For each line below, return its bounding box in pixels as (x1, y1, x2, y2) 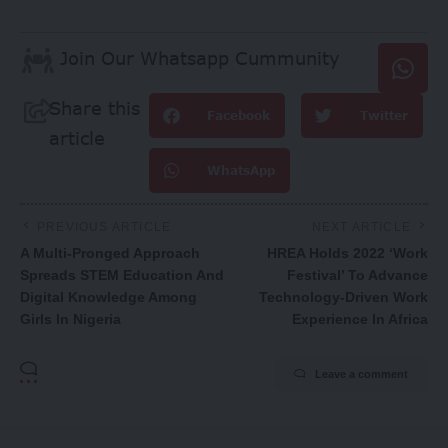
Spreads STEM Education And (20, 267, 224, 283)
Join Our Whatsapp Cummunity (60, 47, 340, 70)
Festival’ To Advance (287, 267, 428, 283)
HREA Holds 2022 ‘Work (267, 245, 428, 261)
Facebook (207, 107, 271, 123)
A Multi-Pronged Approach (20, 245, 200, 261)
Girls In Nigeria (20, 311, 121, 327)
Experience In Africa (292, 311, 428, 327)
